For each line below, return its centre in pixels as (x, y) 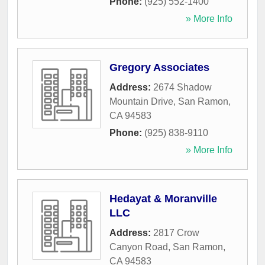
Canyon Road (139, 247)
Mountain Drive (141, 102)
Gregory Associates (159, 68)
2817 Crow (176, 233)
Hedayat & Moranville (163, 199)
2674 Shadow (182, 88)
